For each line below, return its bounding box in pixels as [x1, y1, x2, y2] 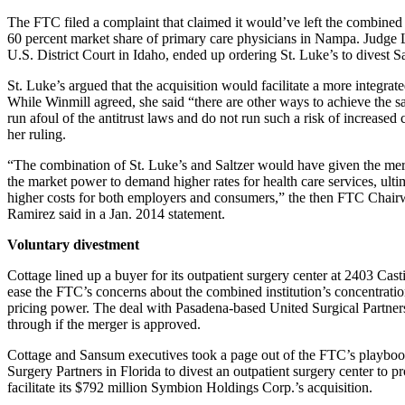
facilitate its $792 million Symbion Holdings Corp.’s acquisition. [7, 380, 372, 396]
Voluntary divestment [7, 237, 139, 253]
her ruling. [7, 127, 66, 143]
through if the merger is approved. [7, 316, 201, 333]
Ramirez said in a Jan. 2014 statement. [7, 206, 225, 222]
